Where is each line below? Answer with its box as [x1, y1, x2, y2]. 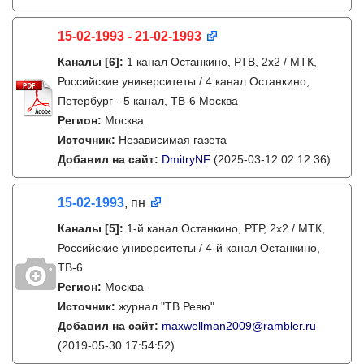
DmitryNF [162, 153, 210, 166]
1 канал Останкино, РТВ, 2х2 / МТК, [127, 55, 317, 68]
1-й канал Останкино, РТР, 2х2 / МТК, [127, 222, 325, 235]
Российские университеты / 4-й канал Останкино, [58, 241, 320, 254]
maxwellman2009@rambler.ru [162, 319, 316, 332]
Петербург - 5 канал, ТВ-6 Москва [58, 94, 238, 107]
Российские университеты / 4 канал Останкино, [58, 75, 310, 88]
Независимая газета [119, 133, 227, 146]
